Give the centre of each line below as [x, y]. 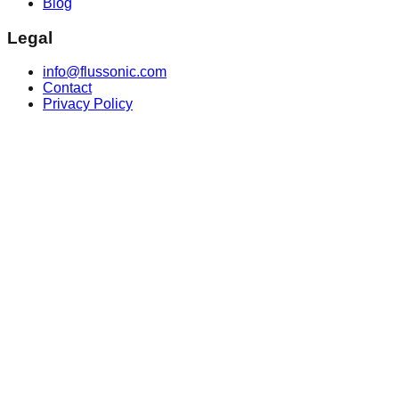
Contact [67, 88]
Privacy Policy [88, 104]
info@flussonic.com [105, 72]
